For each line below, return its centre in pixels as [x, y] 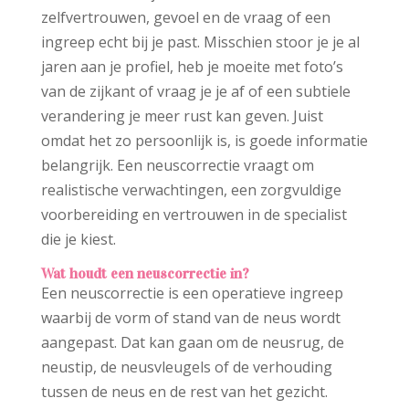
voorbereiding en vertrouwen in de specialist [194, 215]
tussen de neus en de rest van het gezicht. [184, 392]
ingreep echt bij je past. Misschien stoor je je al [200, 42]
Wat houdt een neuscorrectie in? [145, 274]
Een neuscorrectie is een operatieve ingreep [192, 294]
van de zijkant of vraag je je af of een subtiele [195, 92]
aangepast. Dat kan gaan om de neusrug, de [192, 343]
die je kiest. [78, 240]
